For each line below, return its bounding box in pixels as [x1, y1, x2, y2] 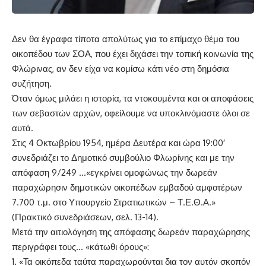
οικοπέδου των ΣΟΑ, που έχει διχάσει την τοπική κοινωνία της [12, 48, 254, 60]
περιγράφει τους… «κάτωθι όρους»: [12, 241, 149, 253]
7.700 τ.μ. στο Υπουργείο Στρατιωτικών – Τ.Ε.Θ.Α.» [12, 197, 216, 208]
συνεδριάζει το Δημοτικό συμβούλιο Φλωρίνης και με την [12, 152, 235, 164]
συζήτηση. [12, 78, 52, 90]
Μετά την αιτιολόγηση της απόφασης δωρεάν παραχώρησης [12, 226, 250, 238]
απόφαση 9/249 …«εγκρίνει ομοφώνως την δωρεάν [12, 167, 217, 179]
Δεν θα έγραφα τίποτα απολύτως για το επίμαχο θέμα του [12, 33, 239, 45]
